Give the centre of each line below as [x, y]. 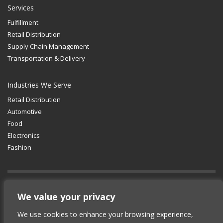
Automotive [25, 111]
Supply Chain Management [48, 46]
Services [21, 8]
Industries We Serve [39, 85]
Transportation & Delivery [46, 58]
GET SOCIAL [25, 195]
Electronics [24, 135]
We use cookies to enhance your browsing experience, [105, 214]
